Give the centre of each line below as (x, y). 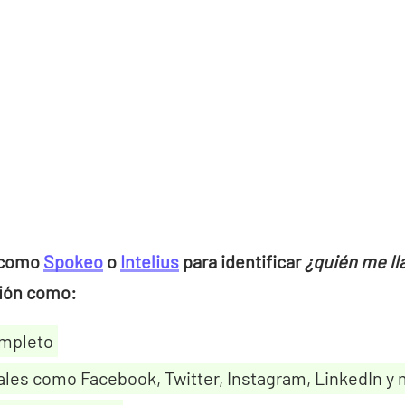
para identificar (242, 261)
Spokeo (73, 261)
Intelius (150, 261)
